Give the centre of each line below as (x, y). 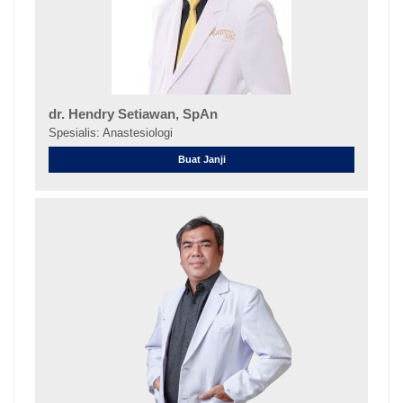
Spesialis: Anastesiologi (110, 132)
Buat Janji (201, 160)
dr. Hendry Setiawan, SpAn (133, 114)
